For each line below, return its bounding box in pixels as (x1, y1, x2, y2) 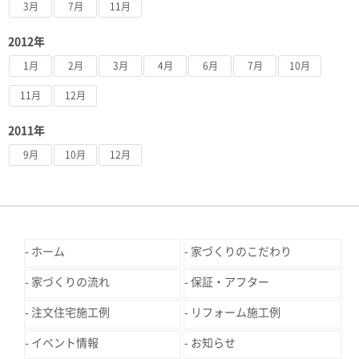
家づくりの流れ (31, 276, 110, 288)
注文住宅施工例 (31, 306, 110, 318)
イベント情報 (31, 337, 99, 349)
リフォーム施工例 (191, 306, 281, 318)
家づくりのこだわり (191, 245, 292, 257)
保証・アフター (191, 276, 270, 288)
